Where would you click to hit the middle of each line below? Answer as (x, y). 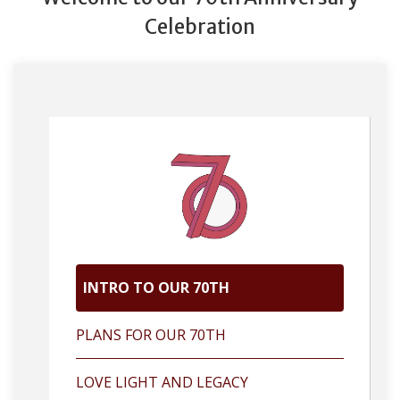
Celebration (200, 27)
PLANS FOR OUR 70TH (151, 335)
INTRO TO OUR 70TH (156, 287)
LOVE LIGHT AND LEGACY (162, 382)
